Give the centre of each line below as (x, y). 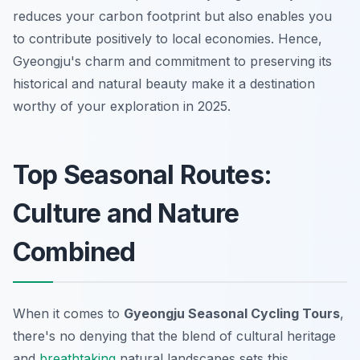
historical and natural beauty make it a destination (164, 84)
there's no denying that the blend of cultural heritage (174, 336)
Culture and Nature (126, 214)
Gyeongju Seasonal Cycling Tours (232, 314)
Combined (74, 252)
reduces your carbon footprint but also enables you (172, 16)
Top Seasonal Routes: (143, 175)
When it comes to (68, 314)
